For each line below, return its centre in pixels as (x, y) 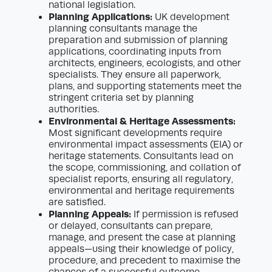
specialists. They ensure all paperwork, (135, 75)
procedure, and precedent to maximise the (144, 261)
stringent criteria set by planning (121, 98)
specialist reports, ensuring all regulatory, (141, 179)
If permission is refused (185, 215)
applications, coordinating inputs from (135, 52)
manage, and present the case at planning (142, 238)
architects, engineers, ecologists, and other (145, 63)
